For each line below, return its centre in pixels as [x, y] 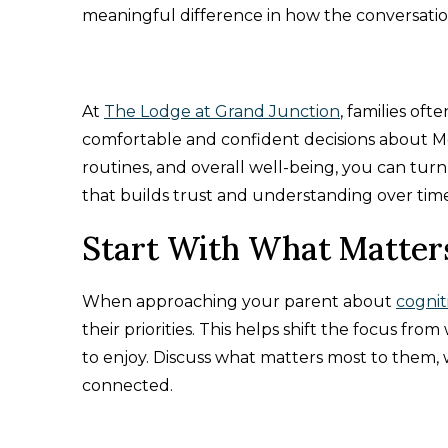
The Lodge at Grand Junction [222, 111]
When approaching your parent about [239, 301]
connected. [127, 385]
